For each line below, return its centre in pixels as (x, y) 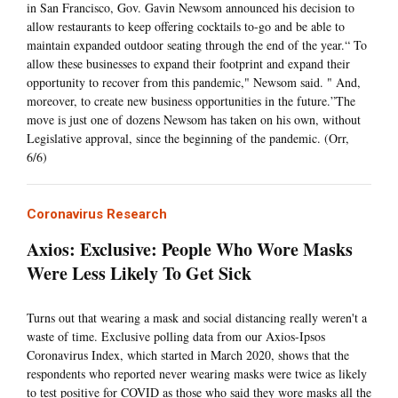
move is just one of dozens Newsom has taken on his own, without (194, 120)
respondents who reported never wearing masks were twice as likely (197, 374)
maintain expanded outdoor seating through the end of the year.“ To (197, 45)
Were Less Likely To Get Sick (142, 274)
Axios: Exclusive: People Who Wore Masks (190, 250)
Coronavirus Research (97, 215)
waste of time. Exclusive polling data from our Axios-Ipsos (176, 337)
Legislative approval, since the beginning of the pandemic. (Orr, (188, 139)
